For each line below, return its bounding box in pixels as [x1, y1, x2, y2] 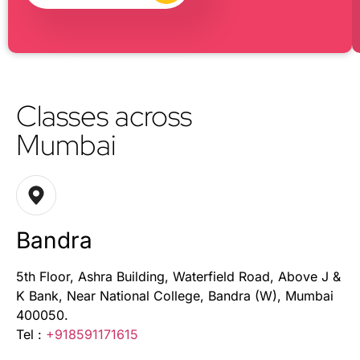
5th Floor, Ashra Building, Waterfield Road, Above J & [16, 268, 341, 284]
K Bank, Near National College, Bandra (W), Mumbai [16, 287, 333, 304]
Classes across [16, 96, 192, 135]
